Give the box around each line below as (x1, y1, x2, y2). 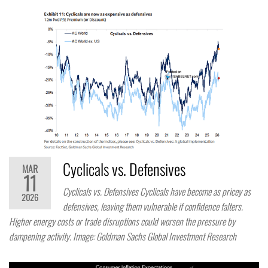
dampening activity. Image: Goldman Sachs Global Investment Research (9, 229, 236, 244)
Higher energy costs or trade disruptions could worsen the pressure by (9, 214, 235, 229)
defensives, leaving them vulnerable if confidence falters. (63, 199, 243, 214)
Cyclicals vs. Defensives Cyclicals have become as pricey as (63, 184, 251, 199)
